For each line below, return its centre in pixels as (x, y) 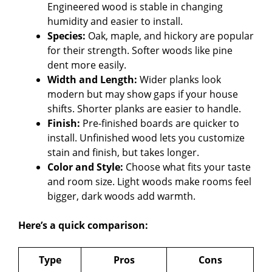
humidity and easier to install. (115, 22)
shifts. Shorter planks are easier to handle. (144, 109)
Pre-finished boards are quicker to (160, 124)
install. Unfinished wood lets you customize (146, 138)
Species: (66, 36)
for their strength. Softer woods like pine (140, 51)
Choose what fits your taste (187, 167)
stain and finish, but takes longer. (123, 153)
